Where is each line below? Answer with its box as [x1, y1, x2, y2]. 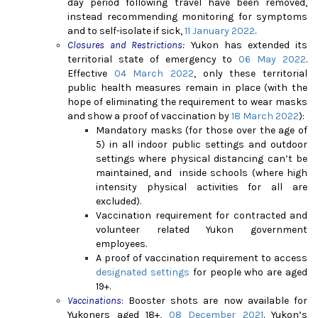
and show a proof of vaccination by [67, 109, 231, 122]
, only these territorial [194, 67, 308, 79]
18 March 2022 [231, 109, 299, 122]
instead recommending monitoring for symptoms [67, 10, 307, 23]
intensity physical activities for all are [96, 180, 307, 193]
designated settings [96, 265, 190, 278]
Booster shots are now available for [124, 294, 307, 307]
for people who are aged [189, 265, 308, 278]
